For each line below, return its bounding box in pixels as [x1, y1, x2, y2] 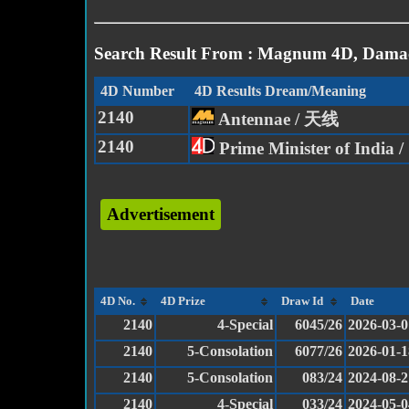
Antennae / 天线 [215, 110, 339, 130]
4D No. [100, 294, 135, 309]
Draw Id [281, 294, 323, 309]
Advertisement [107, 204, 215, 225]
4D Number [100, 83, 174, 100]
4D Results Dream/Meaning [194, 83, 366, 100]
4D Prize [161, 294, 205, 309]
